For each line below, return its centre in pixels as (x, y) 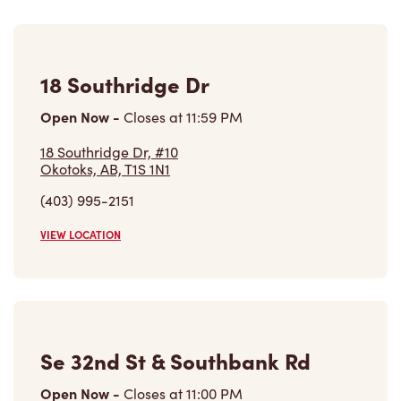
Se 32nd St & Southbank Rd (175, 361)
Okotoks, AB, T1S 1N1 (105, 169)
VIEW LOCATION (81, 235)
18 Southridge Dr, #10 (109, 152)
